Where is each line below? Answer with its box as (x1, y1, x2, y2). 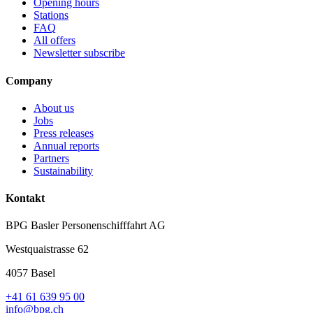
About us (34, 101, 74, 114)
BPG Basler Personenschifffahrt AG (6, 219, 166, 232)
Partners (34, 152, 69, 164)
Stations (34, 9, 68, 22)
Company (6, 74, 52, 87)
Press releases (34, 126, 94, 139)
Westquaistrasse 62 (6, 243, 89, 256)
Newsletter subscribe (34, 47, 125, 59)
